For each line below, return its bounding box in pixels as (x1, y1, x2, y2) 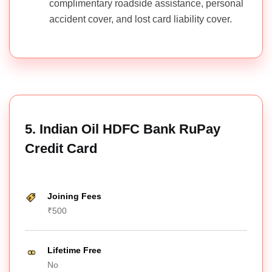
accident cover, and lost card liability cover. (49, 14, 232, 25)
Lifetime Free (47, 245, 101, 256)
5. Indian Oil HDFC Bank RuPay (25, 121, 220, 137)
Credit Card (25, 141, 97, 157)
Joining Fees (47, 191, 101, 202)
